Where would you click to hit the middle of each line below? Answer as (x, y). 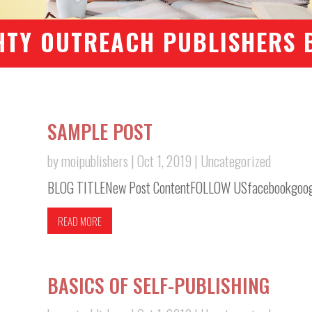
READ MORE (80, 221)
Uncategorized (236, 161)
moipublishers (95, 161)
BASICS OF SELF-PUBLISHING (159, 285)
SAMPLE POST (100, 131)
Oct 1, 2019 (165, 161)
